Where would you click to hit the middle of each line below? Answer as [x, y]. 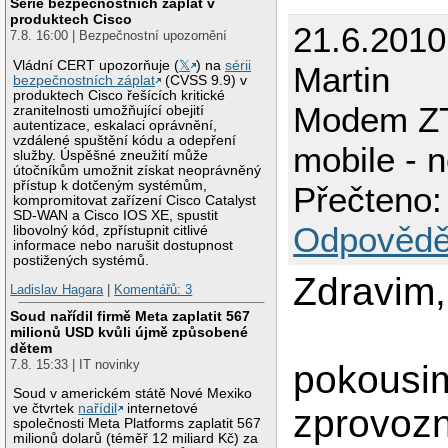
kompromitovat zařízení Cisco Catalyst [135, 200]
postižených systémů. [81, 260]
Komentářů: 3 [153, 290]
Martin [342, 80]
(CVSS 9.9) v [204, 80]
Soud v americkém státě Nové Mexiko [133, 393]
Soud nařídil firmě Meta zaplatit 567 [130, 315]
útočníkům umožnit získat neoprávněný [137, 170]
